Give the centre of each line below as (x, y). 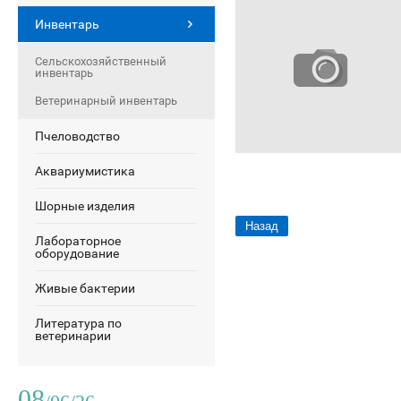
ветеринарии (73, 336)
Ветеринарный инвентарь (106, 101)
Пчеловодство (77, 136)
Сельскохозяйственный (101, 61)
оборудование (77, 253)
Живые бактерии (85, 288)
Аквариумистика (85, 171)
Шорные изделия (85, 206)
